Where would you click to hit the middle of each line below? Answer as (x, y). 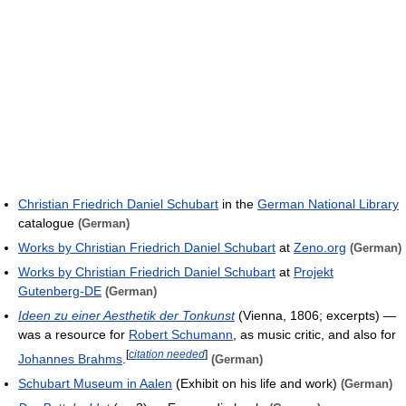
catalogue (48, 222)
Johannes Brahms (70, 358)
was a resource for (73, 334)
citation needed (167, 353)
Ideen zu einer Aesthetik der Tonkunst (126, 315)
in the (238, 203)
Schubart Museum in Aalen (95, 383)
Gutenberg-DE (60, 290)
